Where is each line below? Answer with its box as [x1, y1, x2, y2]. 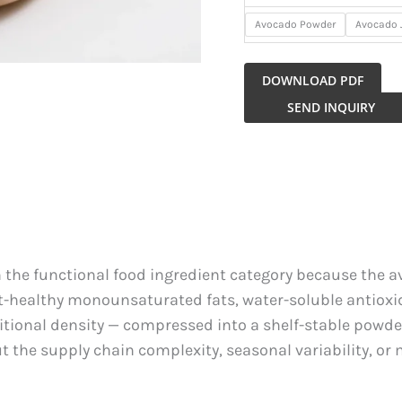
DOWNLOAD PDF [262, 72, 363, 90]
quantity [243, 144, 306, 165]
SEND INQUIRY [286, 99, 375, 117]
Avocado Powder [255, 17, 336, 31]
